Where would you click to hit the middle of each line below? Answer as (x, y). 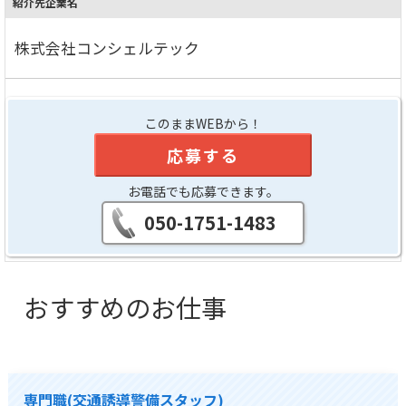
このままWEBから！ (203, 123)
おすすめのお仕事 (126, 308)
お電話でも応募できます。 (203, 191)
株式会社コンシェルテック (107, 48)
